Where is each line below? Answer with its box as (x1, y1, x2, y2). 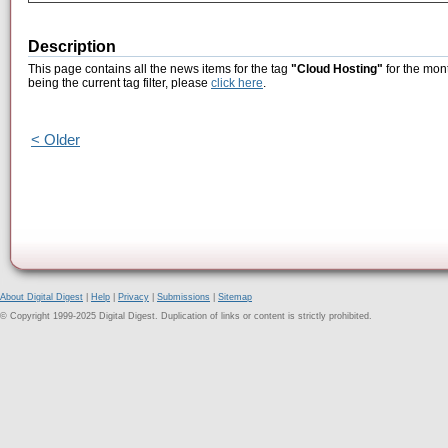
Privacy (118, 292, 149, 302)
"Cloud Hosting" (291, 62, 383, 77)
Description (28, 38, 116, 56)
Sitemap (218, 292, 252, 302)
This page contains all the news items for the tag (28, 62, 291, 77)
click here (211, 76, 263, 91)
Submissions (157, 292, 210, 302)
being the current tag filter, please (28, 76, 211, 91)
